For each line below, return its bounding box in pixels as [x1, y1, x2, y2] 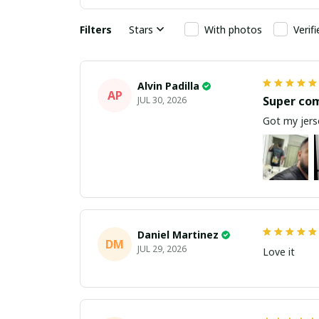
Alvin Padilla [137, 79, 199, 93]
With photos [204, 22, 262, 36]
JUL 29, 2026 [137, 243, 187, 256]
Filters [80, 22, 112, 36]
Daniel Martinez [137, 228, 219, 242]
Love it [263, 245, 295, 259]
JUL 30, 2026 [137, 94, 187, 107]
